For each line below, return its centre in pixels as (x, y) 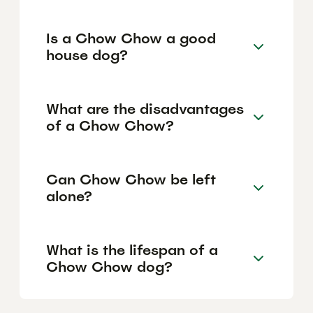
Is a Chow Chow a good (131, 38)
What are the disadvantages (145, 109)
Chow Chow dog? (109, 267)
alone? (69, 196)
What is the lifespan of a (132, 250)
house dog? (87, 55)
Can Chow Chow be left (131, 179)
